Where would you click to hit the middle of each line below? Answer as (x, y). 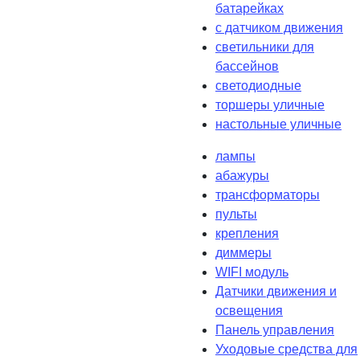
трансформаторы (268, 194)
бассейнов (247, 66)
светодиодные (258, 85)
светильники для (265, 47)
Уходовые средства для (286, 349)
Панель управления (275, 329)
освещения (249, 310)
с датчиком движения (279, 27)
